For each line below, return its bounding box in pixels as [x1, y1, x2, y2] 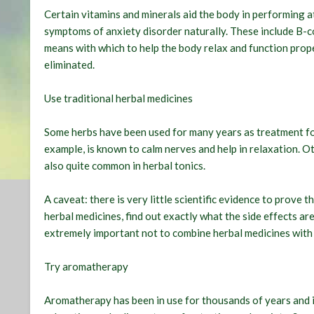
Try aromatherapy [44, 260, 129, 273]
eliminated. [44, 58, 95, 71]
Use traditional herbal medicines [44, 92, 193, 105]
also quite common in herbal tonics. [44, 159, 206, 172]
